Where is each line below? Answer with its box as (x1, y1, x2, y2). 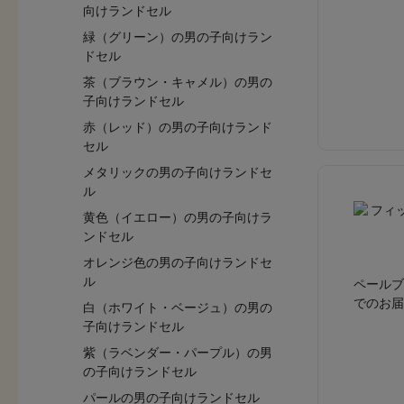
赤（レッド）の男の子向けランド (83, 120, 272, 134)
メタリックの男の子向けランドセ (83, 165, 272, 179)
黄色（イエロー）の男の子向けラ (83, 210, 272, 225)
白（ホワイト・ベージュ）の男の (83, 300, 272, 315)
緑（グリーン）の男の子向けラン (83, 30, 272, 44)
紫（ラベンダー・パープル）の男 (83, 345, 272, 360)
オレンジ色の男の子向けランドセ (83, 255, 272, 270)
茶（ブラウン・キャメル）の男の (83, 75, 272, 89)
